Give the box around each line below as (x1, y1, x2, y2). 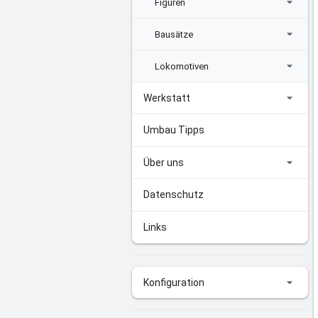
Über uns (143, 157, 184, 168)
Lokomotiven (155, 60, 209, 72)
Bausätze (155, 28, 193, 40)
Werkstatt (143, 92, 190, 104)
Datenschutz (143, 189, 204, 200)
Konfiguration (143, 277, 204, 288)
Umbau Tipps (143, 124, 204, 136)
